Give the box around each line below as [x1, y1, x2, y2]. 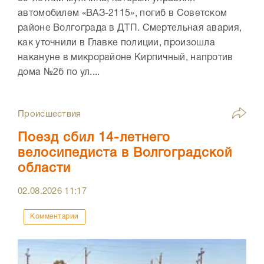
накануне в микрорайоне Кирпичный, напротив [18, 54, 233, 62]
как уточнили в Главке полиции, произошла [18, 39, 215, 48]
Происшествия [18, 110, 81, 119]
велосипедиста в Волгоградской [18, 147, 232, 160]
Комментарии [30, 213, 79, 220]
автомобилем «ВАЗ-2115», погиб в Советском [18, 9, 227, 18]
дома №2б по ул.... [18, 68, 100, 77]
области [18, 163, 71, 175]
